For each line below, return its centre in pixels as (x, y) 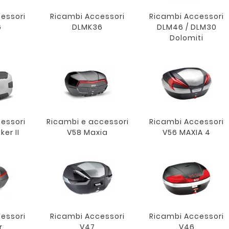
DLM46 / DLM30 (187, 27)
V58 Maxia (88, 133)
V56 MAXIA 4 (187, 133)
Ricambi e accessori (87, 122)
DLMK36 (88, 27)
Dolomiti (187, 38)
